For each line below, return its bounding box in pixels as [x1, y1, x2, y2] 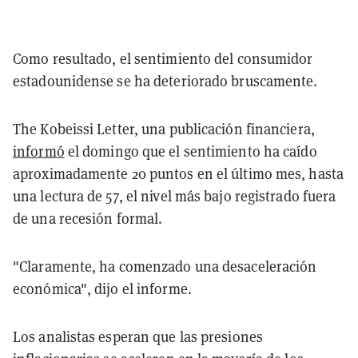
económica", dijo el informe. [13, 278, 192, 298]
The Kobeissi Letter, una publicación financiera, [13, 118, 315, 138]
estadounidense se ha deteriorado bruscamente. [13, 70, 318, 90]
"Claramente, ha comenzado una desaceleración [13, 256, 317, 276]
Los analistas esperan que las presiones [13, 326, 263, 346]
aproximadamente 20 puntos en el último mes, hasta [13, 163, 344, 183]
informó [13, 141, 65, 161]
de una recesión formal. [13, 208, 163, 228]
